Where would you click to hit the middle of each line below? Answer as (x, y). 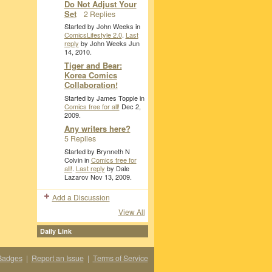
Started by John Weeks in (102, 26)
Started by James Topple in (104, 97)
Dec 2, (130, 106)
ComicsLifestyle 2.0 (93, 34)
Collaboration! (91, 85)
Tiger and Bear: (93, 66)
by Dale (117, 168)
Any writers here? (97, 129)
